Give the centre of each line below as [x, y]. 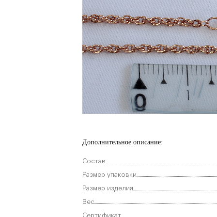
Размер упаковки [109, 175]
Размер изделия [108, 188]
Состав [94, 161]
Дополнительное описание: [123, 142]
